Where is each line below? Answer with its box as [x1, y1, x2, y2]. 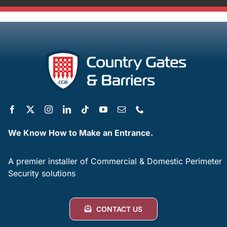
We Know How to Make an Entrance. [8, 127, 154, 138]
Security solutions [8, 168, 76, 178]
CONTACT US [96, 204, 143, 213]
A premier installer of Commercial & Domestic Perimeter [8, 156, 222, 166]
